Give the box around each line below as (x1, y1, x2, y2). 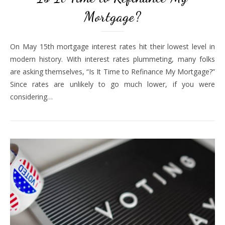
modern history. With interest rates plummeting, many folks (10, 54, 215, 64)
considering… (10, 92, 53, 102)
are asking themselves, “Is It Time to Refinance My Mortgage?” (10, 67, 215, 77)
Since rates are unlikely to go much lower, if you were (10, 79, 215, 89)
